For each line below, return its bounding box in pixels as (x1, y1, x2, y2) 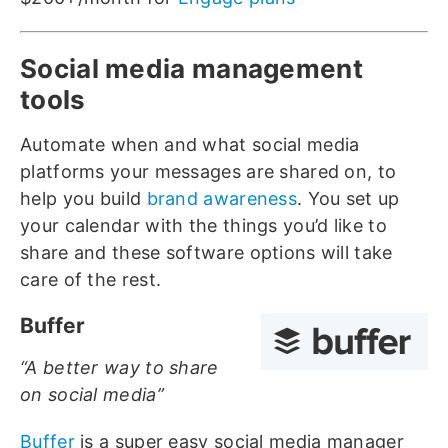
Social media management (20, 53, 363, 85)
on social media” (20, 384, 164, 406)
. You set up (297, 188, 400, 210)
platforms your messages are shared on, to (20, 161, 397, 183)
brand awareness (146, 188, 298, 210)
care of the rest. (20, 269, 162, 291)
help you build (20, 188, 147, 210)
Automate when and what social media (20, 134, 360, 156)
